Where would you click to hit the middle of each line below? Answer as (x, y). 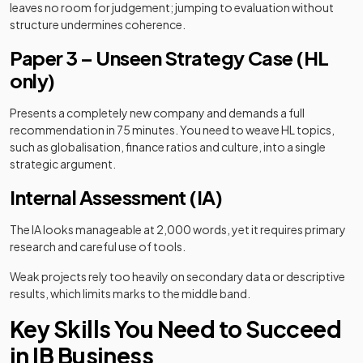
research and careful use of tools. (98, 246)
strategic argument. (63, 164)
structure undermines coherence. (98, 24)
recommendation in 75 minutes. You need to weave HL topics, (172, 130)
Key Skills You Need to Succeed (176, 329)
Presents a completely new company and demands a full (157, 113)
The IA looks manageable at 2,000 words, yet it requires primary (178, 229)
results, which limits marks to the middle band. (130, 293)
